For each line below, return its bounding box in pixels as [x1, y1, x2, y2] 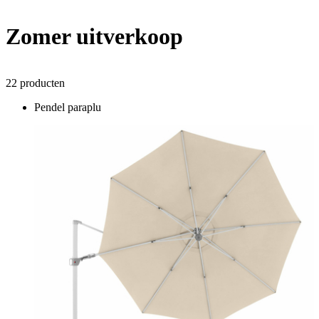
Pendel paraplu [34, 100, 101, 113]
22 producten [6, 76, 65, 89]
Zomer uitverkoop [6, 23, 183, 50]
